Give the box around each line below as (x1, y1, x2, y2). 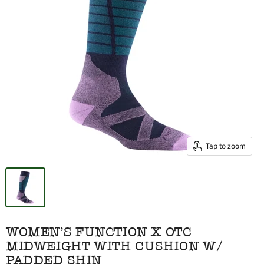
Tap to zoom (205, 140, 246, 151)
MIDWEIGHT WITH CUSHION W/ (6, 238, 223, 253)
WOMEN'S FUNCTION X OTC (6, 224, 192, 239)
